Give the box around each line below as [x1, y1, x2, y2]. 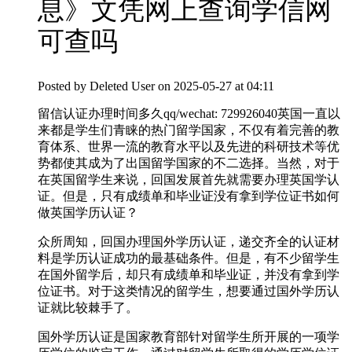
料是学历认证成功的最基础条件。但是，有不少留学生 [38, 251, 339, 266]
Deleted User [90, 79, 155, 93]
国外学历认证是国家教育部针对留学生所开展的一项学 [38, 330, 339, 344]
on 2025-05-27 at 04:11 [158, 79, 274, 93]
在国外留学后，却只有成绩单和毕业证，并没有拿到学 [38, 268, 339, 282]
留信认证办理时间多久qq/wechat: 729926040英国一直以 [38, 107, 340, 121]
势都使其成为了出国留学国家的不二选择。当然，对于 [38, 156, 339, 170]
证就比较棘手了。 [38, 301, 138, 315]
